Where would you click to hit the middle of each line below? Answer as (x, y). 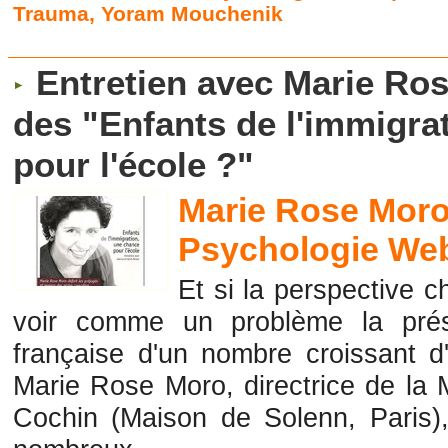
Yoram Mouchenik (192, 14)
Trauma (51, 14)
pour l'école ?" (134, 165)
